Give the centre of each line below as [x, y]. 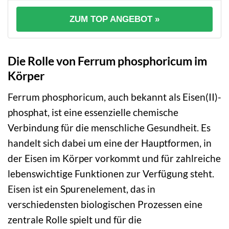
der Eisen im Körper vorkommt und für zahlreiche [114, 158]
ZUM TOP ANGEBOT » [114, 19]
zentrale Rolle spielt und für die [75, 219]
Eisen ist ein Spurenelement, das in [82, 189]
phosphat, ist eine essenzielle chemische [93, 112]
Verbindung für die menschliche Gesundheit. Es [109, 127]
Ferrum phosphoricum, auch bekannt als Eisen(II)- [114, 97]
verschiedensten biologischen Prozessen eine [105, 204]
